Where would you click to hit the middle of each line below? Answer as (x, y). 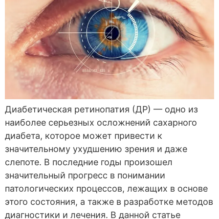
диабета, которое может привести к (84, 136)
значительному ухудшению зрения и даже (96, 149)
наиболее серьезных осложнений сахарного (101, 123)
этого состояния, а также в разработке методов (109, 202)
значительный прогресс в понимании (85, 175)
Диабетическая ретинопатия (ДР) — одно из (101, 109)
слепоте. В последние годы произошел (89, 162)
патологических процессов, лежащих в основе (106, 189)
